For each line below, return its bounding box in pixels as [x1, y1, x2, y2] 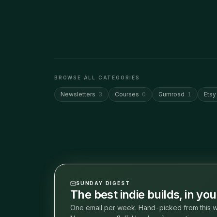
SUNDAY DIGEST [76, 180, 130, 186]
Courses [115, 91, 139, 98]
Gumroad [158, 91, 185, 98]
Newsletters [61, 91, 95, 98]
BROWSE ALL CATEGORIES [54, 75, 140, 80]
